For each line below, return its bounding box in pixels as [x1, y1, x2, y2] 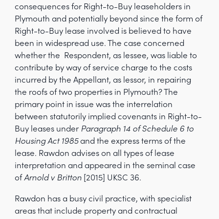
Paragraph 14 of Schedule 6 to [81, 123, 194, 134]
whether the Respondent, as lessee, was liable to [15, 49, 197, 61]
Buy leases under [15, 123, 81, 134]
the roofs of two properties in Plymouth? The [15, 86, 178, 97]
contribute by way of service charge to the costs [15, 62, 192, 73]
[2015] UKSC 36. [82, 172, 141, 183]
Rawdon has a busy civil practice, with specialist [15, 193, 192, 204]
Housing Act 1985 [15, 135, 78, 146]
